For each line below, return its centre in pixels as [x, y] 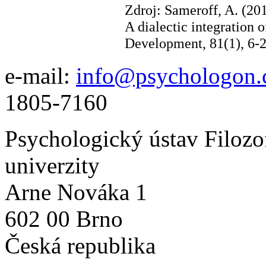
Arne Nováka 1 [76, 192]
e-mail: [40, 76]
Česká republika [80, 246]
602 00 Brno [64, 219]
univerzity [52, 165]
